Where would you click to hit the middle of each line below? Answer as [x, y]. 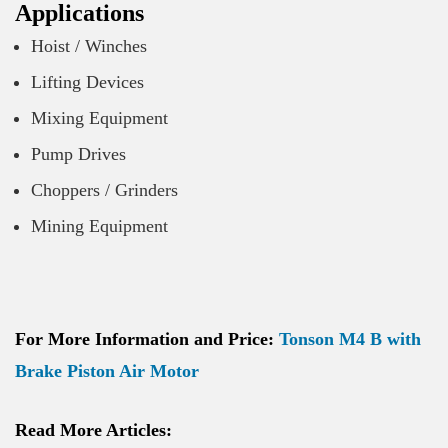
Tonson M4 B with [350, 339]
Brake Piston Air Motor [107, 371]
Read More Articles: [93, 430]
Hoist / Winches [89, 46]
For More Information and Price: [147, 339]
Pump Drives [78, 154]
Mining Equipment [99, 226]
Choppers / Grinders [104, 190]
